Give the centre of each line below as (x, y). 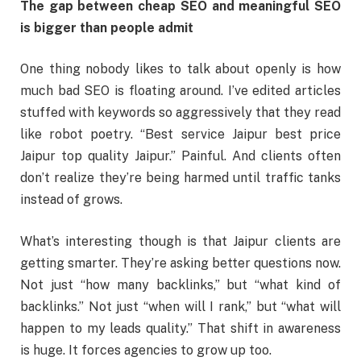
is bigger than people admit (107, 27)
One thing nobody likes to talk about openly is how (180, 69)
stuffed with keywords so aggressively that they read (180, 113)
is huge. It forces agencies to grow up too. (146, 350)
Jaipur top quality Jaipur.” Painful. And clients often (180, 156)
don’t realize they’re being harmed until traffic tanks (180, 178)
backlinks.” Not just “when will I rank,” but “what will (180, 306)
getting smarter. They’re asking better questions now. (180, 263)
